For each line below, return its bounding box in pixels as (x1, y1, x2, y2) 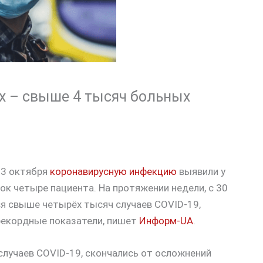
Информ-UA (139, 215, 193, 227)
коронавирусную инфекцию (50, 166, 177, 178)
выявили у (177, 166, 225, 178)
